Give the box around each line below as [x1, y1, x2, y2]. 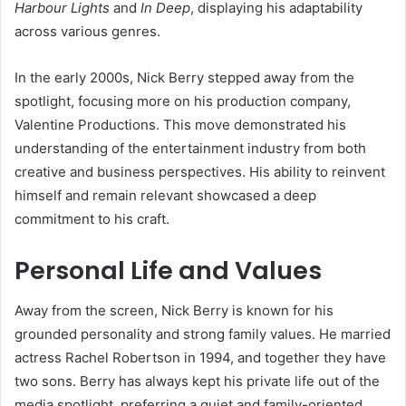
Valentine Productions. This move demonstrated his [14, 115, 346, 133]
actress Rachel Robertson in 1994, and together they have [14, 349, 386, 367]
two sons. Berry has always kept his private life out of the [14, 372, 380, 391]
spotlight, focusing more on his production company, [14, 92, 351, 110]
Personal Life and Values [14, 253, 322, 287]
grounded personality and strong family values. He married [14, 325, 391, 343]
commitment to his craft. [14, 209, 169, 227]
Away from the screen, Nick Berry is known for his [14, 302, 333, 320]
